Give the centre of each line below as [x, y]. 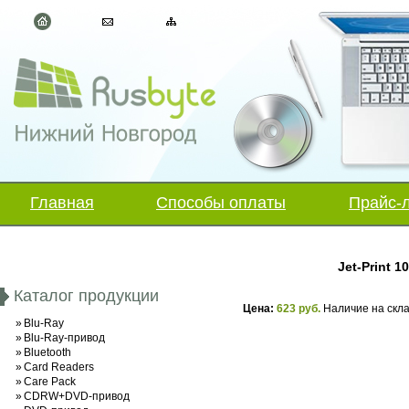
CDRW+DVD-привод [77, 396]
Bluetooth [47, 352]
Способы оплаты [221, 203]
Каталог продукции [86, 296]
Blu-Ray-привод [64, 338]
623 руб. [300, 309]
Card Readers [59, 367]
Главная [62, 203]
